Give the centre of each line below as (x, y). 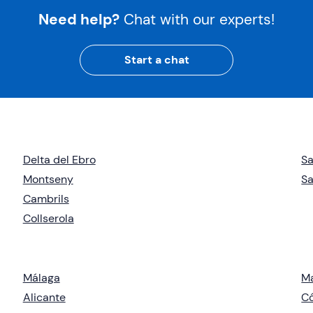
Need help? (79, 19)
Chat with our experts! (199, 19)
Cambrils (46, 198)
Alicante (44, 297)
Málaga (41, 277)
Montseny (48, 179)
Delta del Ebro (59, 159)
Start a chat (156, 59)
